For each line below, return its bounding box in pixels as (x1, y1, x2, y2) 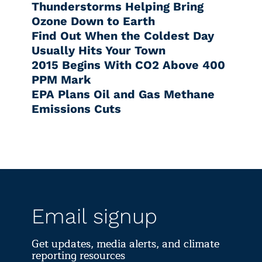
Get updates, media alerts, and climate (32, 235, 219, 253)
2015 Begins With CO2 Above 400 (32, 57, 225, 72)
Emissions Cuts (32, 101, 121, 116)
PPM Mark (32, 72, 91, 87)
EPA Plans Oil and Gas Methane (32, 87, 215, 101)
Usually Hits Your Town (32, 43, 166, 57)
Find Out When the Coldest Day (32, 28, 214, 43)
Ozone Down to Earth (32, 13, 155, 28)
